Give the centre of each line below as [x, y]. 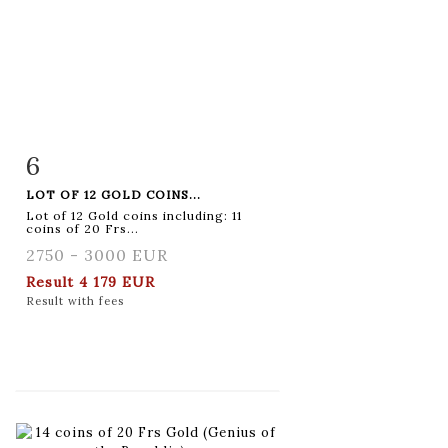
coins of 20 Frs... [82, 228]
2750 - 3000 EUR [97, 254]
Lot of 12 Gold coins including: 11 [134, 215]
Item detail [89, 162]
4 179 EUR [117, 281]
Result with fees [75, 300]
